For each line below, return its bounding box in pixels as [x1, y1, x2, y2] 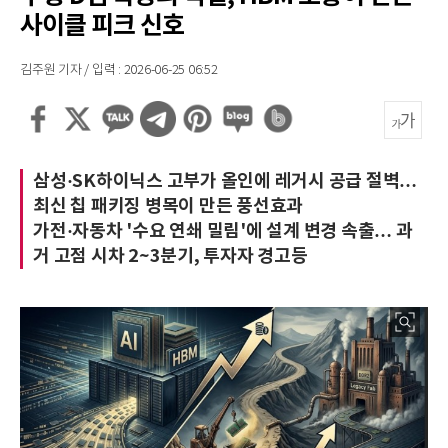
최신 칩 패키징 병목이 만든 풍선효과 [33, 195, 303, 217]
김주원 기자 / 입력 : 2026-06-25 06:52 [20, 63, 218, 78]
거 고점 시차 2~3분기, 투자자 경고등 [33, 245, 308, 267]
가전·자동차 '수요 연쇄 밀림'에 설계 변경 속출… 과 [33, 220, 413, 242]
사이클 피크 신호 [20, 11, 184, 41]
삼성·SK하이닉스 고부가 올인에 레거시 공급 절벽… [33, 170, 417, 192]
